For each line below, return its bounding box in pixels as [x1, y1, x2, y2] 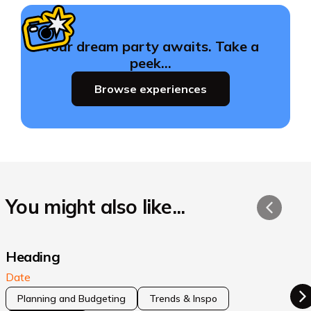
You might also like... [6, 194, 185, 219]
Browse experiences [94, 82, 208, 96]
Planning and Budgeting [17, 292, 126, 305]
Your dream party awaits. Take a [42, 37, 259, 56]
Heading [6, 248, 60, 266]
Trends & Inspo [149, 292, 217, 305]
